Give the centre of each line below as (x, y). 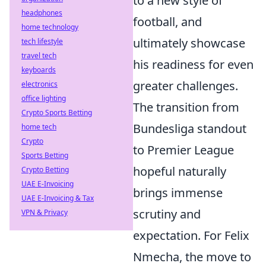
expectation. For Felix (191, 235)
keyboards (39, 70)
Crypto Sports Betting (57, 113)
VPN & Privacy (45, 212)
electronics (39, 84)
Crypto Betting (45, 170)
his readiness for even (193, 64)
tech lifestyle (42, 41)
